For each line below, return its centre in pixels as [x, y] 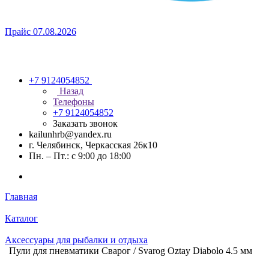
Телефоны [74, 102]
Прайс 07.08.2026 [41, 32]
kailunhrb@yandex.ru [70, 134]
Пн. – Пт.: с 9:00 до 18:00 [80, 156]
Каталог [21, 218]
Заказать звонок [85, 123]
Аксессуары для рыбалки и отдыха [76, 240]
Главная [21, 197]
